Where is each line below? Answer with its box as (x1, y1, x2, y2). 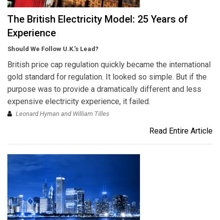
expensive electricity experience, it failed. (7, 97, 150, 107)
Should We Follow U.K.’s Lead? (7, 45, 99, 53)
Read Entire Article (149, 126, 213, 136)
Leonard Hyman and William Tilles (16, 110, 110, 118)
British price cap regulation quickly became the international (7, 60, 211, 70)
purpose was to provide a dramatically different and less (7, 84, 201, 94)
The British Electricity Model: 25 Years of (7, 13, 188, 26)
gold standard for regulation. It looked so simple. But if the (7, 72, 207, 82)
